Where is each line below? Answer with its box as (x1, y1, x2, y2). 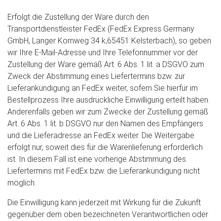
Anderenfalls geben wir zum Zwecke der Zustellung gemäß (7, 107, 208, 116)
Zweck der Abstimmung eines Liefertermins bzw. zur (7, 72, 185, 81)
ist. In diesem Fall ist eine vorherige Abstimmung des (7, 154, 186, 164)
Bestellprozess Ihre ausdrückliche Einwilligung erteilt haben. (7, 95, 210, 105)
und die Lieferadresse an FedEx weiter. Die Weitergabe (7, 131, 194, 140)
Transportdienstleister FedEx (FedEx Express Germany (7, 24, 194, 34)
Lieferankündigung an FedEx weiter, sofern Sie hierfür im (7, 83, 198, 93)
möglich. (7, 178, 36, 187)
